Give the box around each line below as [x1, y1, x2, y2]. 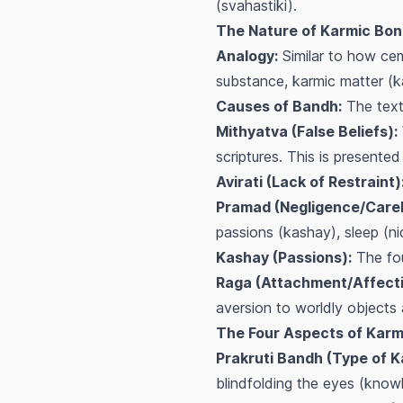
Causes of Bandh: [216, 97, 342, 116]
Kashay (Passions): [216, 248, 352, 267]
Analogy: [216, 47, 278, 66]
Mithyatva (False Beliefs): [216, 122, 398, 141]
